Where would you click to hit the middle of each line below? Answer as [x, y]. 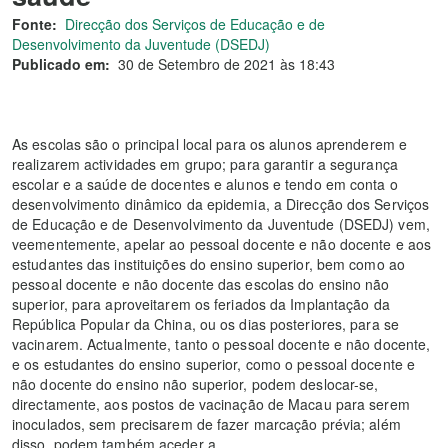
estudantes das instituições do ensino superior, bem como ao [208, 264]
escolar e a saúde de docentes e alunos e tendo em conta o [205, 184]
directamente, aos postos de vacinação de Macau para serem [211, 404]
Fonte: [34, 24]
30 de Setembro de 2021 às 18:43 [226, 64]
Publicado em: [61, 64]
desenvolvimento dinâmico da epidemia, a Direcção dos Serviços [221, 204]
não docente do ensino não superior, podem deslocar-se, [195, 384]
